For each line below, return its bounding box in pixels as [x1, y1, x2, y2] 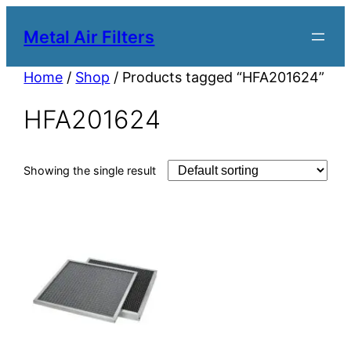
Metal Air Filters [24, 26, 155, 47]
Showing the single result [24, 164, 157, 178]
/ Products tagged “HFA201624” [110, 69, 325, 86]
